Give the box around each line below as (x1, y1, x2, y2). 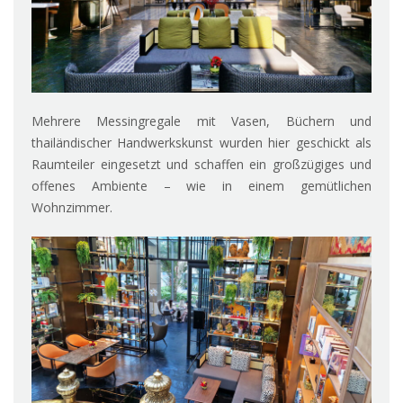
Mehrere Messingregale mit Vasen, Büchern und (31, 112, 372, 130)
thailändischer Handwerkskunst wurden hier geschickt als (31, 133, 372, 151)
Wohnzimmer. (31, 198, 112, 216)
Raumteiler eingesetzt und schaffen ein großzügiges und (31, 155, 372, 173)
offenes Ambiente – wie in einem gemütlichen (31, 176, 372, 194)
